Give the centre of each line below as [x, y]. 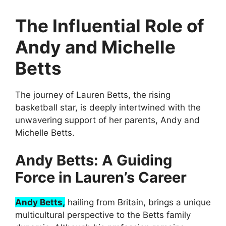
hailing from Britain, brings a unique [138, 203]
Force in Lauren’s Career [101, 178]
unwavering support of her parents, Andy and [107, 120]
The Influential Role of [110, 25]
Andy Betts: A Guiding [94, 160]
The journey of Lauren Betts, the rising [93, 95]
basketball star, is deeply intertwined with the [108, 107]
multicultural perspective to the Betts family [103, 215]
